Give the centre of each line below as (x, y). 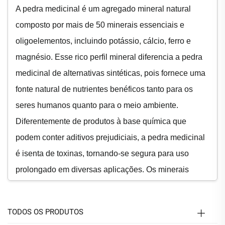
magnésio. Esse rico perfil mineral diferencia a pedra (109, 57)
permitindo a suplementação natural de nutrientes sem (112, 217)
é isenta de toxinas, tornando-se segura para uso (102, 153)
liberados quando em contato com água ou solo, (101, 201)
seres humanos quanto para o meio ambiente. (97, 105)
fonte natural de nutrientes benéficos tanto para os (104, 89)
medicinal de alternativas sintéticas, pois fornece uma (110, 73)
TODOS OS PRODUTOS (45, 212)
